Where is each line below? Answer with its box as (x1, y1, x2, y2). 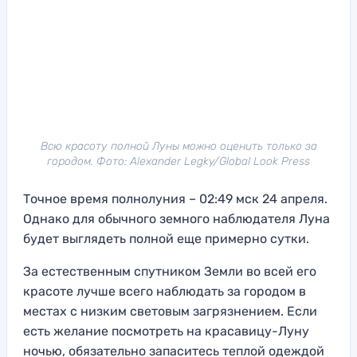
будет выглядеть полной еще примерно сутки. (23, 230, 309, 246)
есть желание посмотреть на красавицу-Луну (23, 323, 309, 339)
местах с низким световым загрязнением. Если (23, 303, 317, 319)
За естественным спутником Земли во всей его (23, 263, 316, 279)
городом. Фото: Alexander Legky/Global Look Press (47, 154, 310, 168)
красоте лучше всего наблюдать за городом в (23, 283, 306, 299)
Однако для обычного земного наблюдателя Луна (23, 210, 330, 226)
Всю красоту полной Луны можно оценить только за (40, 139, 317, 153)
